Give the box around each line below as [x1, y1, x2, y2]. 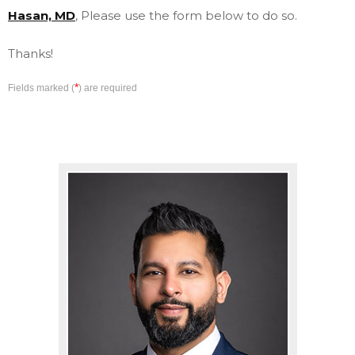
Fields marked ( [8, 82, 74, 94]
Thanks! [8, 46, 53, 61]
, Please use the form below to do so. [75, 8, 297, 23]
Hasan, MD [8, 8, 75, 23]
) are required [78, 82, 137, 94]
